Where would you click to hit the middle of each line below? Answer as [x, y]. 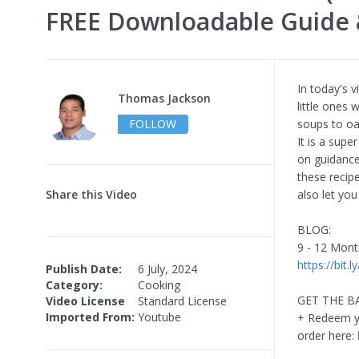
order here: [327, 335]
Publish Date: [84, 268]
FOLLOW [153, 123]
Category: [74, 284]
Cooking [159, 284]
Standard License [182, 301]
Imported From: [90, 317]
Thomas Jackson [164, 98]
